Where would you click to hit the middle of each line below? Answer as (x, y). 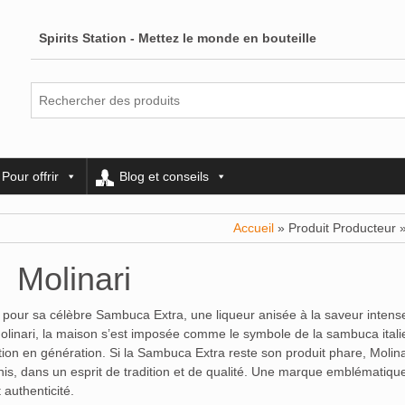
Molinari (74, 279)
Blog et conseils (164, 176)
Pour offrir (30, 176)
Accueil (254, 228)
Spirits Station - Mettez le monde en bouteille (178, 38)
